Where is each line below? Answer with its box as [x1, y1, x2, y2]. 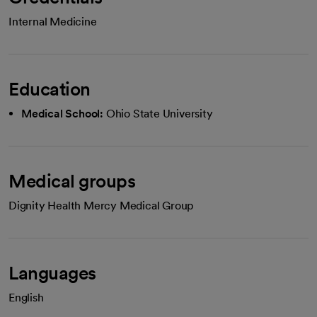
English [8, 290, 44, 304]
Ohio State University [105, 106, 213, 120]
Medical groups [8, 169, 135, 192]
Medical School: [21, 106, 103, 120]
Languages [8, 261, 96, 284]
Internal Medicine [8, 14, 97, 28]
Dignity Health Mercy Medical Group [8, 198, 195, 212]
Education [8, 77, 91, 100]
